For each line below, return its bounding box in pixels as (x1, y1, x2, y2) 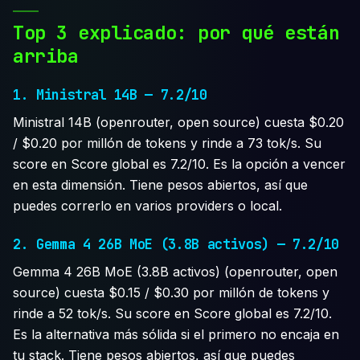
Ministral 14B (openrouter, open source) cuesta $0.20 (13, 114, 344, 131)
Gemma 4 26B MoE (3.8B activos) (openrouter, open (13, 263, 337, 280)
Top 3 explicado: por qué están (13, 19, 340, 45)
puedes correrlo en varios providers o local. (13, 198, 282, 215)
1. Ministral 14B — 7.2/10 (13, 86, 207, 104)
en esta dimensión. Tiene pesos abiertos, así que (13, 177, 308, 194)
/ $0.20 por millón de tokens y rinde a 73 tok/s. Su (13, 135, 321, 152)
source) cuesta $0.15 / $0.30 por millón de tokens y (13, 284, 329, 301)
